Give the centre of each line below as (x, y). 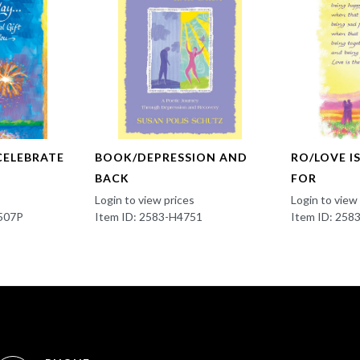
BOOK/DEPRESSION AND (171, 157)
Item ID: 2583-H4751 (148, 217)
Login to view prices (144, 200)
